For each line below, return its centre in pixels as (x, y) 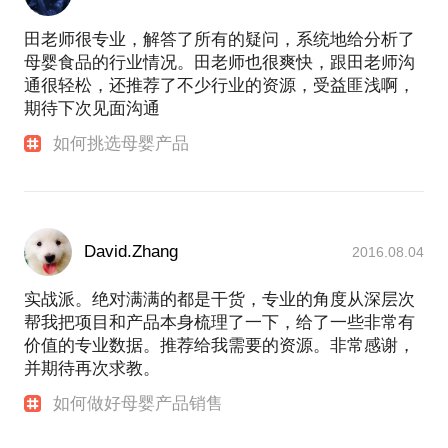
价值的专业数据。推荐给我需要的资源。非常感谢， (219, 346)
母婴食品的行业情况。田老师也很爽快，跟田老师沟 (219, 63)
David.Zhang (131, 252)
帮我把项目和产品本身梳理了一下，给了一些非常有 (219, 323)
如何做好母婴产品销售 (138, 404)
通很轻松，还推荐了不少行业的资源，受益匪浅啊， (219, 86)
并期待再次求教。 (92, 369)
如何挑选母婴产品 (121, 144)
